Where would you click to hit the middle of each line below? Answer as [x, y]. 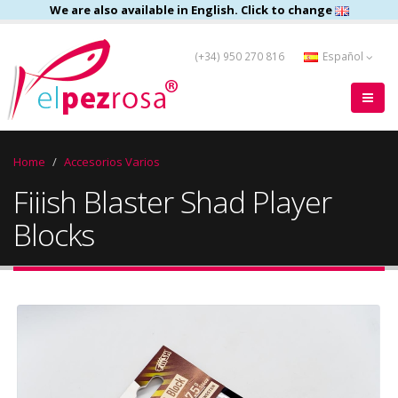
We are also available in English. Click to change [192, 10]
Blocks [54, 235]
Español [343, 56]
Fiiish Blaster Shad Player [172, 202]
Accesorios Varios [112, 162]
